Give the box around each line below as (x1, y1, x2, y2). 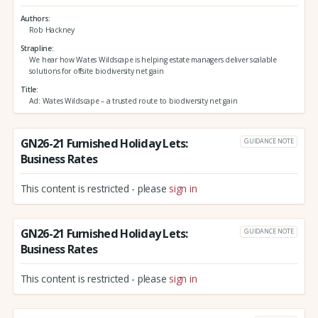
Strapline (20, 43, 52, 54)
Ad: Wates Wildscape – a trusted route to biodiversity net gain (28, 95, 238, 106)
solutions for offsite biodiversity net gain (28, 66, 164, 77)
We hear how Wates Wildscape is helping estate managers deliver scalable (28, 55, 277, 65)
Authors (20, 13, 49, 24)
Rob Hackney (28, 25, 75, 35)
